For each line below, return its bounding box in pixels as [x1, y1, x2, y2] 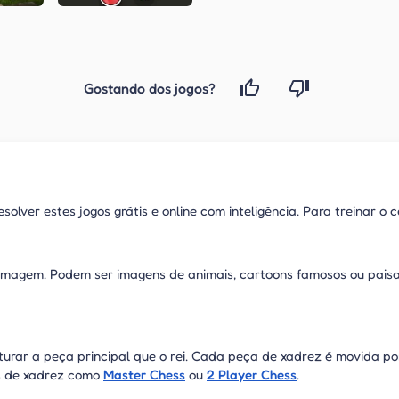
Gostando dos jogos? [84, 79, 216, 97]
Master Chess [103, 365, 185, 383]
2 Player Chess [207, 365, 297, 383]
